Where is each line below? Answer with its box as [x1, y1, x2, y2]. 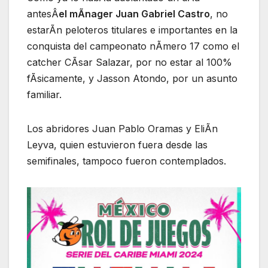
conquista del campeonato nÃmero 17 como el [27, 39, 239, 52]
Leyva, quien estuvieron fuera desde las [27, 138, 208, 151]
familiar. [27, 88, 62, 100]
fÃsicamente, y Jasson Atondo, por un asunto [27, 72, 237, 84]
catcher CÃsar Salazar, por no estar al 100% [27, 56, 232, 68]
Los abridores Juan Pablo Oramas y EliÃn [27, 122, 218, 135]
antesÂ [27, 7, 59, 20]
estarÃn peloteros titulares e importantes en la [27, 23, 237, 36]
